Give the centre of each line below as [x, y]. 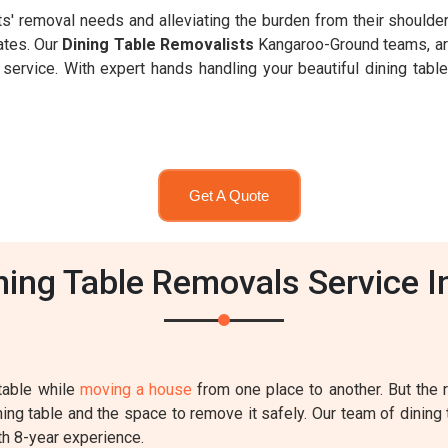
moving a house [135, 389]
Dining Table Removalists [158, 44]
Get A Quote [229, 195]
